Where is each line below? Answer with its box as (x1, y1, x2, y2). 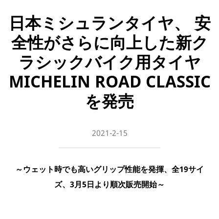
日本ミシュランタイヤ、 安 (8, 12, 211, 34)
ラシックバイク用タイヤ (18, 51, 201, 73)
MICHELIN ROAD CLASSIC (8, 70, 211, 92)
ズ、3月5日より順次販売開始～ (54, 179, 165, 190)
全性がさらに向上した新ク (11, 31, 208, 53)
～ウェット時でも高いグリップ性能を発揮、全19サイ (15, 164, 204, 175)
